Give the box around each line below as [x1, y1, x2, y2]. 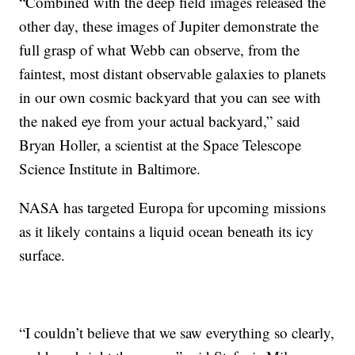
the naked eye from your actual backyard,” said [19, 111, 301, 132]
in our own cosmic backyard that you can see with [19, 87, 322, 108]
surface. [19, 245, 66, 265]
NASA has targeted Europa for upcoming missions [19, 197, 326, 218]
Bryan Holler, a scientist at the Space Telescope [19, 135, 302, 155]
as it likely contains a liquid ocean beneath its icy [19, 221, 315, 242]
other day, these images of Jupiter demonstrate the [19, 16, 319, 36]
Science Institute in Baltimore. [19, 158, 201, 179]
